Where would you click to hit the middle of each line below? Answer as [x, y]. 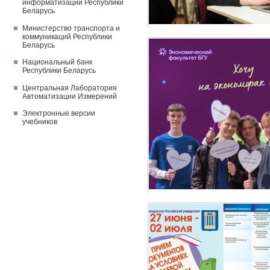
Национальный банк [57, 62]
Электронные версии [59, 113]
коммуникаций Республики [67, 36]
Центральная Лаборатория [70, 88]
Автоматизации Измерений [70, 96]
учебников [40, 122]
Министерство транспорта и [71, 28]
